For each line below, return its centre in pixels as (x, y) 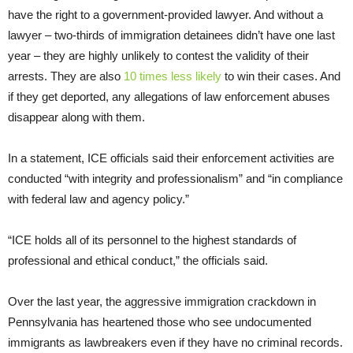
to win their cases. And (281, 76)
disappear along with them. (76, 117)
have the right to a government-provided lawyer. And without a (165, 14)
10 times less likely (173, 76)
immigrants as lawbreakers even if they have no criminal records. (175, 342)
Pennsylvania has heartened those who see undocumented (160, 321)
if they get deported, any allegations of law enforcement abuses (169, 96)
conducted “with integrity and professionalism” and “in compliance (175, 178)
